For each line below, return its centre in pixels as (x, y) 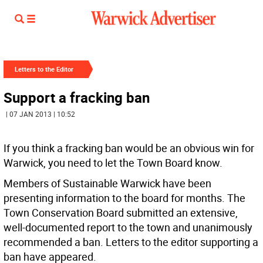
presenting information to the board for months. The (124, 198)
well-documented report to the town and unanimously (128, 227)
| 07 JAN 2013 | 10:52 (41, 114)
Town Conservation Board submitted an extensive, (121, 213)
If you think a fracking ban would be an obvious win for (129, 148)
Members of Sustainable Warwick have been (107, 183)
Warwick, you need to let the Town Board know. (113, 163)
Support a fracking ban (77, 97)
